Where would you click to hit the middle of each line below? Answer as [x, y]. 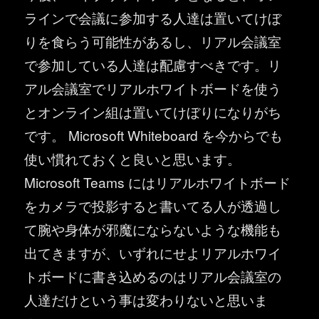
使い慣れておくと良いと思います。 [133, 159]
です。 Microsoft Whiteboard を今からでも [154, 135]
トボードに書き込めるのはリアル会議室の [153, 276]
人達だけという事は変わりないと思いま [146, 300]
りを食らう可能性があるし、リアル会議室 [153, 41]
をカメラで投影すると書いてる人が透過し [153, 206]
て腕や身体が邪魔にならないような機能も [153, 229]
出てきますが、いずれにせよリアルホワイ [153, 253]
